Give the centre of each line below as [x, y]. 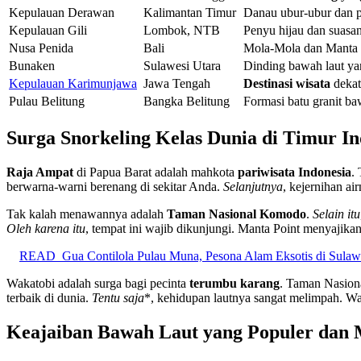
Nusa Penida [41, 48]
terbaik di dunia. [49, 298]
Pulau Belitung [47, 102]
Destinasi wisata [287, 84]
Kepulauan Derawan [62, 13]
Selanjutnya [253, 187]
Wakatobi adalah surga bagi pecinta [98, 284]
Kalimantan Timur [190, 13]
